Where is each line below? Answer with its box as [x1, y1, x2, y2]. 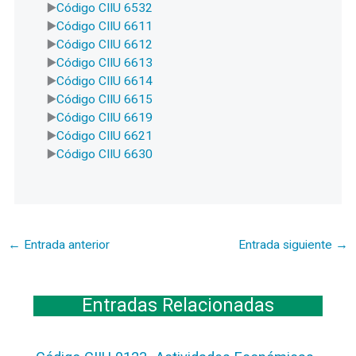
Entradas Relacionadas [82, 294, 274, 317]
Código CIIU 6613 [56, 56, 153, 71]
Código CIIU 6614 [56, 74, 153, 89]
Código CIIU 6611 [56, 19, 153, 34]
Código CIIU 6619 [56, 110, 153, 126]
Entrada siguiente [238, 238, 335, 253]
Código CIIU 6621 [56, 129, 153, 144]
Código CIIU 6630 [56, 147, 153, 162]
